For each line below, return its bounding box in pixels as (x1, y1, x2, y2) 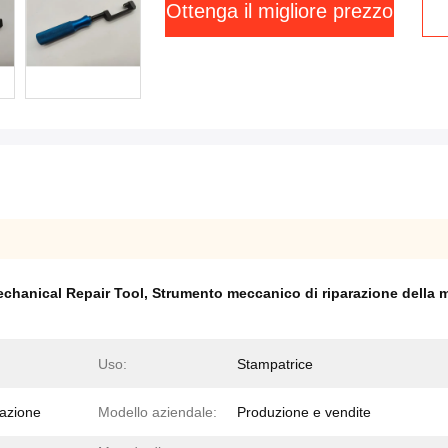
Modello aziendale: (98, 404, 217, 420)
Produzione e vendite (237, 404, 371, 420)
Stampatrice (237, 356, 313, 372)
